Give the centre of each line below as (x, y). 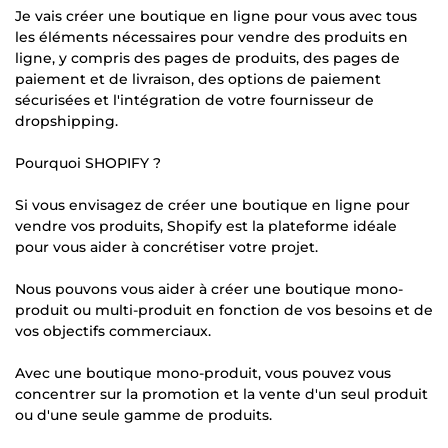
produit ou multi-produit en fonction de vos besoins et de (224, 309)
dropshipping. (66, 120)
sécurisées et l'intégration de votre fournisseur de (194, 99)
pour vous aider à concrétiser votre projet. (166, 246)
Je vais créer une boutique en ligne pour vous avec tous (216, 15)
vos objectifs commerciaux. (113, 330)
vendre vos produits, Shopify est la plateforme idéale (206, 225)
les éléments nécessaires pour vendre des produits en (211, 36)
